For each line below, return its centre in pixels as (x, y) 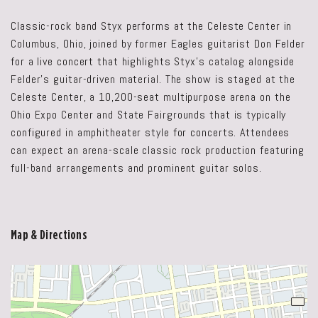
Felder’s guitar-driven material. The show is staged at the (153, 79)
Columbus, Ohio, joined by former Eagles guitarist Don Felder (158, 44)
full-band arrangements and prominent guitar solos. (136, 168)
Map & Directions (49, 235)
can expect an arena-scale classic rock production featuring (158, 150)
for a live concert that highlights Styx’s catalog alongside (153, 61)
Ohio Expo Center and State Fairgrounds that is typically (149, 115)
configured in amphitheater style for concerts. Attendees (150, 132)
